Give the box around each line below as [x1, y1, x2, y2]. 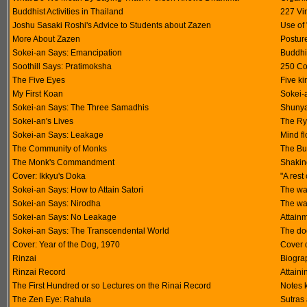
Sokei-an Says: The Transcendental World [12, 226, 169, 236]
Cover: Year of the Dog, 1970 [12, 240, 120, 249]
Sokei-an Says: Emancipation [12, 48, 122, 58]
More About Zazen [12, 34, 80, 44]
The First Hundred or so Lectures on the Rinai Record [12, 281, 211, 291]
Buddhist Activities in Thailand [12, 7, 123, 16]
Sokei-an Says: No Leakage [12, 212, 116, 222]
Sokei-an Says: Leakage [12, 130, 103, 140]
